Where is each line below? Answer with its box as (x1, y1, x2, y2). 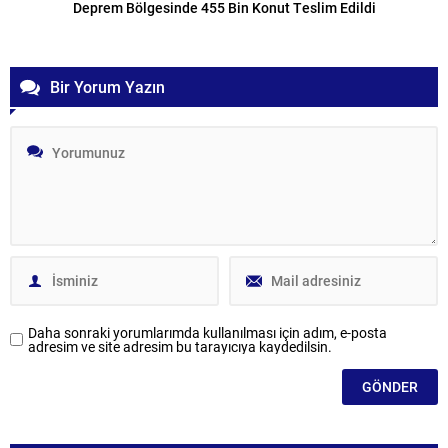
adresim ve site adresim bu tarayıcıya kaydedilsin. (28, 336, 332, 356)
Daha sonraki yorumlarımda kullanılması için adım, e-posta (28, 322, 387, 342)
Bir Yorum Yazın (50, 75, 165, 97)
